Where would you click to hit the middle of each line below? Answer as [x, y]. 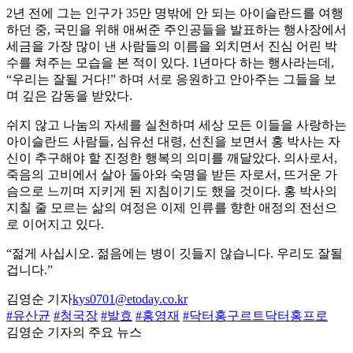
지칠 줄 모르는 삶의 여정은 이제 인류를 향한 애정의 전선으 [172, 208]
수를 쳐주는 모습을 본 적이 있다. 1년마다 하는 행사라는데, [170, 63]
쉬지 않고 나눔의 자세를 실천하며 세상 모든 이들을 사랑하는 [176, 125]
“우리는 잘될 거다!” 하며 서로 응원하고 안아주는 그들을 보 [171, 80]
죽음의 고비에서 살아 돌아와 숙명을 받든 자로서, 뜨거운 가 [172, 175]
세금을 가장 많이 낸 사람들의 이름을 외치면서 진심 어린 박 [172, 46]
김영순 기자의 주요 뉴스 [74, 333]
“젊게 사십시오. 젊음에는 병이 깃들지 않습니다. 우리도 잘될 [175, 254]
